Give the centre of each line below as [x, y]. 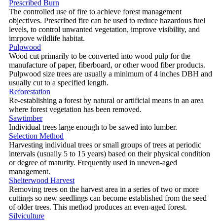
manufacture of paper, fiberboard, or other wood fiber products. [107, 65]
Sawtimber [26, 118]
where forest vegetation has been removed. [75, 109]
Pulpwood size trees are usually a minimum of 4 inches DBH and [110, 74]
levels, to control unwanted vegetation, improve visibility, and [104, 29]
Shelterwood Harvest [42, 180]
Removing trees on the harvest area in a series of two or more [104, 189]
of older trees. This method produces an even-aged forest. [98, 207]
